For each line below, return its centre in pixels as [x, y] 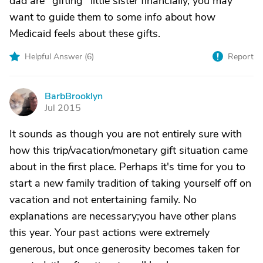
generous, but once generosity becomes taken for [124, 249]
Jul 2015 [63, 108]
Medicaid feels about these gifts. [85, 33]
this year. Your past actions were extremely [109, 232]
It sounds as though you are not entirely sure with [126, 134]
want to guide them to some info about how [112, 17]
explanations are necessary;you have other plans [123, 216]
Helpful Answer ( [56, 57]
